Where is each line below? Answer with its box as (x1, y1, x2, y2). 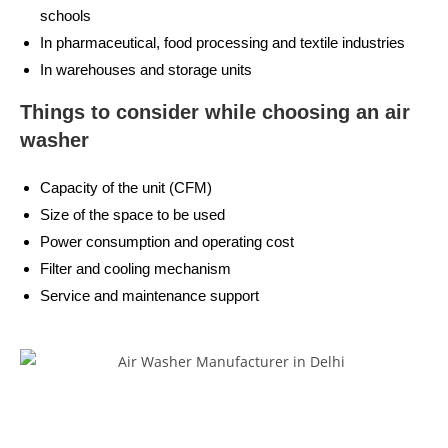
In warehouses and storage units (40, 60, 252, 78)
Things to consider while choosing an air (20, 100, 410, 123)
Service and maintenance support (40, 286, 259, 304)
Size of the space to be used (40, 205, 225, 223)
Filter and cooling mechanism (40, 259, 231, 277)
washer (20, 128, 95, 151)
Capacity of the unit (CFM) (40, 178, 212, 196)
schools (40, 6, 91, 24)
